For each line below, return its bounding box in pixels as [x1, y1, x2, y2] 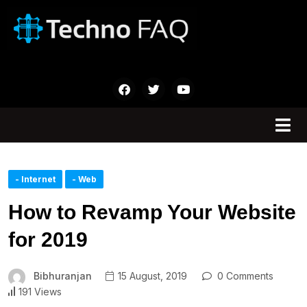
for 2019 [8, 228, 88, 251]
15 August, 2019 [115, 270, 187, 282]
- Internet [15, 174, 56, 185]
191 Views [19, 285, 62, 297]
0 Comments [214, 270, 273, 282]
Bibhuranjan [34, 270, 92, 282]
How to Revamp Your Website [8, 201, 296, 224]
